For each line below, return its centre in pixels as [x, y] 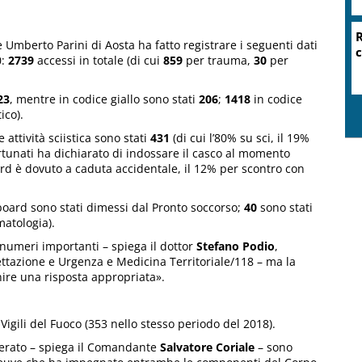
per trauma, [218, 61]
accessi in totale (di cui [99, 61]
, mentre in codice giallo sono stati [104, 99]
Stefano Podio [236, 246]
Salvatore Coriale [207, 347]
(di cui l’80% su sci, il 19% [240, 138]
